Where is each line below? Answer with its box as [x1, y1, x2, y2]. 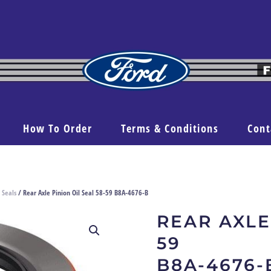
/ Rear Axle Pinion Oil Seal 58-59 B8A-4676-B [16, 188, 148, 198]
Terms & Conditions [121, 121, 219, 135]
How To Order [23, 121, 93, 135]
